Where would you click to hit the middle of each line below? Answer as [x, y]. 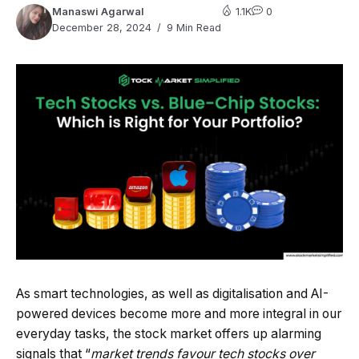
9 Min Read [192, 28]
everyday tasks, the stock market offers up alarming [169, 333]
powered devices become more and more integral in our [179, 313]
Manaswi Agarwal [98, 12]
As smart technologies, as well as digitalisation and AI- [172, 293]
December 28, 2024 [102, 28]
